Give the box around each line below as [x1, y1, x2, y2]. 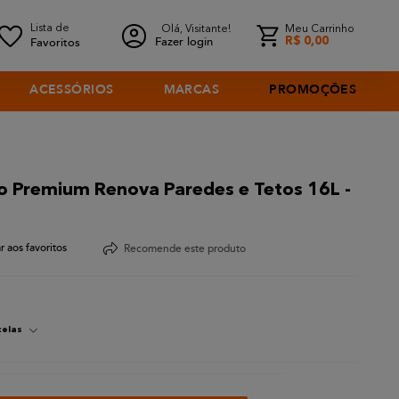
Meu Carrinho [285, 23, 354, 35]
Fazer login [155, 34, 213, 49]
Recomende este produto [124, 241, 246, 256]
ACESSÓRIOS [29, 81, 114, 98]
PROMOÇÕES [269, 81, 357, 98]
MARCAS [163, 81, 220, 98]
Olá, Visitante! [161, 23, 231, 35]
